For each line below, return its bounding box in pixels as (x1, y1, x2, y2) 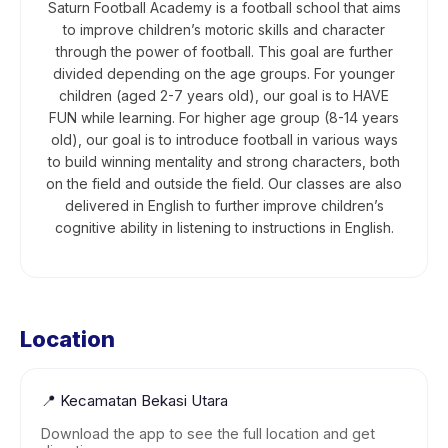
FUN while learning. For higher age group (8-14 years (49, 109, 399, 126)
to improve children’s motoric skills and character (63, 21, 385, 38)
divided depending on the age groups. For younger (53, 65, 395, 82)
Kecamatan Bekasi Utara (60, 391, 228, 410)
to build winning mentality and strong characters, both (48, 153, 400, 170)
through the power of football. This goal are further (55, 43, 393, 60)
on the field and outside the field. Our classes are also (46, 175, 402, 192)
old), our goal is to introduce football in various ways (50, 131, 398, 148)
